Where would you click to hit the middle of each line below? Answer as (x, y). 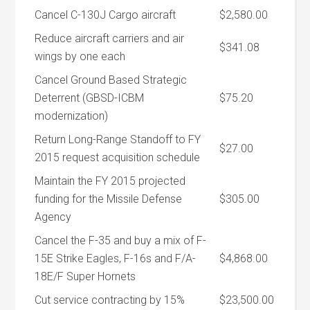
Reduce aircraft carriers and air (110, 38)
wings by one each (80, 56)
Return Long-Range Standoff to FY (118, 139)
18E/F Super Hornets (85, 276)
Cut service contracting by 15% (110, 300)
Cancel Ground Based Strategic (111, 80)
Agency (53, 217)
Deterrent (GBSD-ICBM (90, 98)
